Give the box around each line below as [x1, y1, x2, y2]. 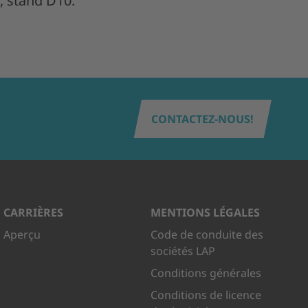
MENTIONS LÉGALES [150, 205, 260, 221]
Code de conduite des [150, 227, 263, 243]
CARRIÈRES [3, 205, 64, 221]
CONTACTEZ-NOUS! [151, 111, 254, 127]
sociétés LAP [150, 243, 215, 259]
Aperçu [3, 227, 41, 243]
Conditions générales [150, 265, 261, 281]
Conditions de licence [150, 287, 261, 303]
